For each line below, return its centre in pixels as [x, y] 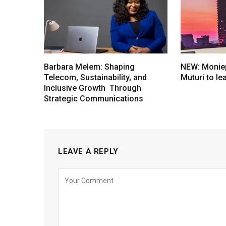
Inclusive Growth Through [93, 88]
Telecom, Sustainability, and [95, 78]
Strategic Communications [94, 99]
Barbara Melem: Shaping [89, 67]
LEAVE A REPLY [88, 152]
